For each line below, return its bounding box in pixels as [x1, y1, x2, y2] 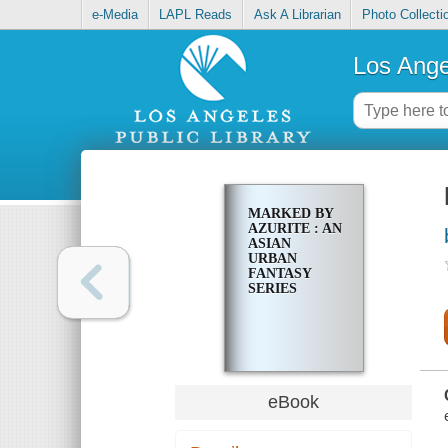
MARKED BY [247, 206, 333, 222]
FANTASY [247, 266, 311, 282]
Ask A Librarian [253, 7, 341, 23]
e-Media [92, 7, 139, 23]
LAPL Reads [159, 7, 233, 23]
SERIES [247, 281, 297, 297]
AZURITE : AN [247, 221, 342, 237]
